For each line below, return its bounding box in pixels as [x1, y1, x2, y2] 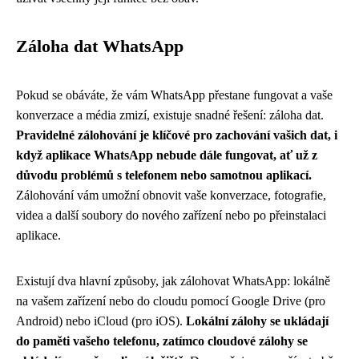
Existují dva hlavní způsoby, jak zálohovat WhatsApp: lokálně [16, 274, 330, 288]
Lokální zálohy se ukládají [186, 314, 329, 328]
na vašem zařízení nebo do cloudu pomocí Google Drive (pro [16, 294, 325, 308]
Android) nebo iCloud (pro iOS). [16, 314, 186, 328]
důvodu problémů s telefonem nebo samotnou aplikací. [16, 168, 312, 182]
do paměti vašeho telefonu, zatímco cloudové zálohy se [16, 334, 308, 348]
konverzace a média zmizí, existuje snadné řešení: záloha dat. [16, 108, 324, 122]
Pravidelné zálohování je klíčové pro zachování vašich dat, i [16, 128, 337, 142]
